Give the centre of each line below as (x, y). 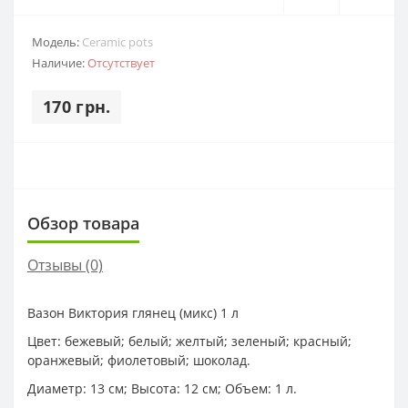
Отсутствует (121, 62)
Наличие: (60, 62)
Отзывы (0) (65, 265)
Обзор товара (83, 223)
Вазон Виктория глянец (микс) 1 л (133, 312)
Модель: (57, 41)
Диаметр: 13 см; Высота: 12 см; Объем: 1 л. (162, 388)
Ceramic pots (117, 41)
